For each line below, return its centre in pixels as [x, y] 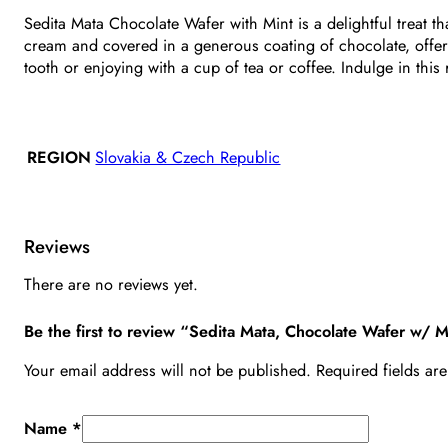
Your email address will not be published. [168, 371]
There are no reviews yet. [111, 285]
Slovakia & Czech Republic [188, 157]
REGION [59, 157]
